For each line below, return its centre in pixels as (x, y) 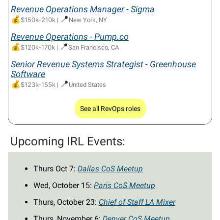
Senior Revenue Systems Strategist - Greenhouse (103, 64)
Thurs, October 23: (66, 202)
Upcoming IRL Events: (68, 142)
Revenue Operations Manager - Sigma (83, 9)
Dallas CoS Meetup (110, 169)
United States (87, 85)
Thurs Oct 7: (55, 169)
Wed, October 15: (64, 186)
